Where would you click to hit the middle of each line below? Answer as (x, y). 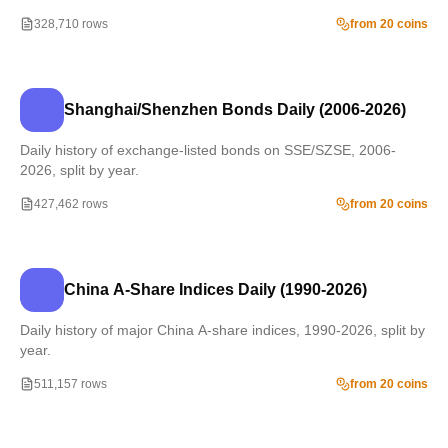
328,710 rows (71, 24)
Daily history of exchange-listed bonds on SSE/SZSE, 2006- (208, 150)
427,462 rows (71, 204)
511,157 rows (70, 384)
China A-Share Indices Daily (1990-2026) (215, 289)
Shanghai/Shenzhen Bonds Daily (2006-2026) (235, 109)
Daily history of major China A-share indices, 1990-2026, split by (222, 330)
